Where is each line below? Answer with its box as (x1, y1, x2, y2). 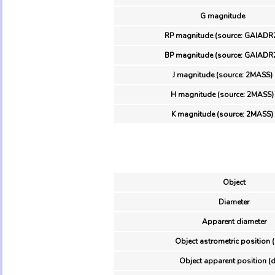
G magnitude (199, 10, 245, 21)
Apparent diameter (201, 216, 266, 227)
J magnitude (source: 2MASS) (172, 69, 273, 80)
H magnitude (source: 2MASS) (171, 89, 274, 99)
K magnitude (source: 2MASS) (171, 109, 273, 119)
